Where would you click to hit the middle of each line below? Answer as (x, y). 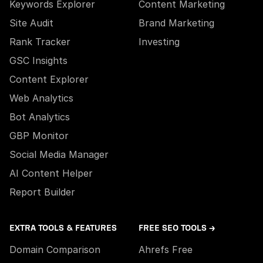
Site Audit (31, 23)
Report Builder (42, 192)
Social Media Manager (59, 154)
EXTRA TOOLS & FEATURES (63, 228)
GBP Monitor (39, 135)
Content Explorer (49, 79)
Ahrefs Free (166, 249)
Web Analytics (41, 98)
